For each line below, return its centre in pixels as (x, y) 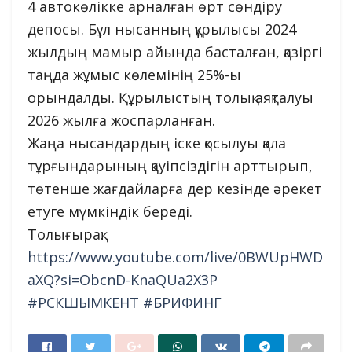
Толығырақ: (66, 235)
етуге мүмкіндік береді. (110, 212)
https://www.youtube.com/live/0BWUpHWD (175, 257)
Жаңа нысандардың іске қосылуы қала (157, 143)
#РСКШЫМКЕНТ (83, 303)
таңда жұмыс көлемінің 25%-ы (134, 75)
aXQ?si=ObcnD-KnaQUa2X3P (123, 280)
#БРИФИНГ (182, 303)
